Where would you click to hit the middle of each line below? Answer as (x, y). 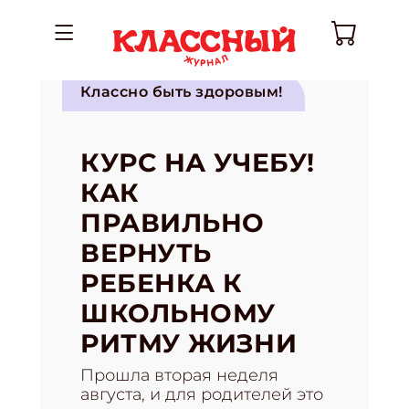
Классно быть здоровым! (182, 92)
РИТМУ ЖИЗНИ (189, 343)
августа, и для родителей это (202, 394)
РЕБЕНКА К (162, 283)
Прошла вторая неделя (179, 375)
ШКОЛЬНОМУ (178, 313)
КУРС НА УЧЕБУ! (198, 163)
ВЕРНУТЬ (146, 253)
